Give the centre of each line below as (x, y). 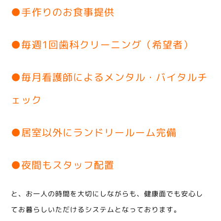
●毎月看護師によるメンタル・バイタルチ (110, 77)
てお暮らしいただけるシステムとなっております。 (96, 209)
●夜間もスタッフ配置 (63, 165)
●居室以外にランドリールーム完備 (94, 132)
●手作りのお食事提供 (63, 12)
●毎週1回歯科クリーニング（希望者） (102, 44)
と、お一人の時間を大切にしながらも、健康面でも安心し (107, 193)
